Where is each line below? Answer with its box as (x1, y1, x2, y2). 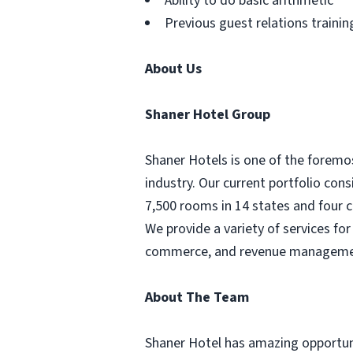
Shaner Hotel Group (145, 105, 270, 124)
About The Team (145, 288, 249, 307)
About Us (145, 59, 202, 79)
